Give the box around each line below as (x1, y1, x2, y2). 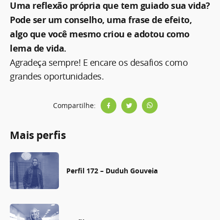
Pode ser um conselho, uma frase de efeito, (10, 13, 192, 26)
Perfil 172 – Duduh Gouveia (66, 165, 158, 175)
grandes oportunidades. (10, 70, 104, 82)
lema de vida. (10, 42, 66, 55)
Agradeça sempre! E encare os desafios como (10, 56, 188, 68)
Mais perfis (10, 128, 66, 142)
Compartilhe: (53, 101, 96, 110)
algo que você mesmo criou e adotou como (10, 27, 190, 40)
